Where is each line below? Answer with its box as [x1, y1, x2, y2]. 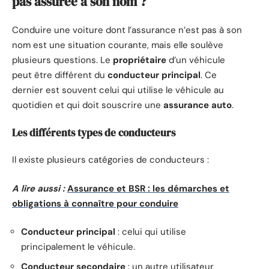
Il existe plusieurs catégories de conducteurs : [12, 154, 209, 166]
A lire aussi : [12, 182, 65, 195]
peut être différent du [12, 69, 107, 82]
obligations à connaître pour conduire [12, 197, 178, 210]
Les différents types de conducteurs [12, 125, 175, 140]
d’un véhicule [166, 54, 225, 67]
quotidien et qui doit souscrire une [12, 99, 163, 112]
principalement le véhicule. [21, 241, 135, 253]
